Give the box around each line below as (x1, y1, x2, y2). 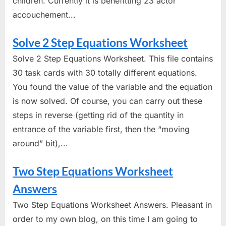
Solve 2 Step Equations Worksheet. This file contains (13, 53, 213, 64)
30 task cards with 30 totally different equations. (13, 67, 197, 78)
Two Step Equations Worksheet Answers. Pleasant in (13, 199, 212, 210)
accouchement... (13, 9, 76, 20)
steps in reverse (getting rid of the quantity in (13, 109, 184, 120)
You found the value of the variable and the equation (13, 81, 212, 92)
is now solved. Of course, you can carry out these (13, 95, 202, 106)
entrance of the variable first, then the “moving (13, 124, 190, 134)
